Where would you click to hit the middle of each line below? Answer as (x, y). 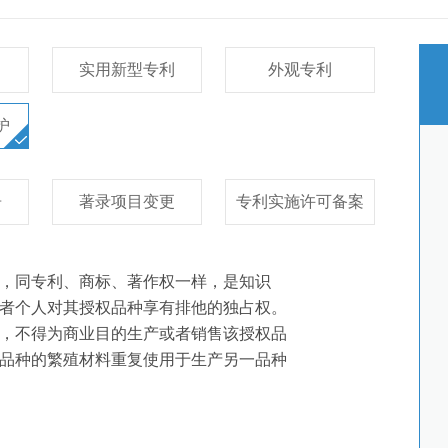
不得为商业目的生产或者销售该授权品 (151, 333)
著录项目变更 (127, 201)
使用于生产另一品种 (215, 359)
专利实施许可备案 (300, 201)
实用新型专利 (127, 69)
